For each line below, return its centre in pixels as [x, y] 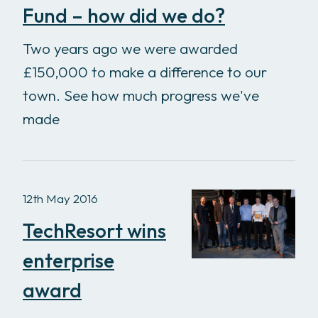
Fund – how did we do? [124, 15]
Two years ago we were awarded [130, 48]
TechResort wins [94, 230]
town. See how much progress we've [141, 95]
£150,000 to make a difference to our [145, 71]
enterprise [68, 260]
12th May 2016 [60, 198]
